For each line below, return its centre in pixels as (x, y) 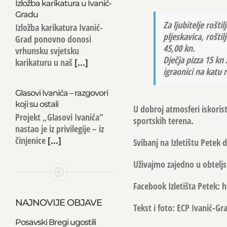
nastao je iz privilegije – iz (59, 128)
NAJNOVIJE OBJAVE (58, 203)
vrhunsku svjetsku (47, 50)
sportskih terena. (163, 120)
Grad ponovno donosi (53, 39)
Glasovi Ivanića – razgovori (61, 93)
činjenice (30, 140)
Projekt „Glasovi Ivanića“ (59, 117)
